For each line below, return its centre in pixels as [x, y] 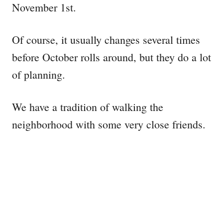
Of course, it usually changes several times [106, 40]
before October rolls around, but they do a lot [111, 57]
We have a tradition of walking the [88, 107]
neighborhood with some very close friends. [109, 124]
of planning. [39, 75]
